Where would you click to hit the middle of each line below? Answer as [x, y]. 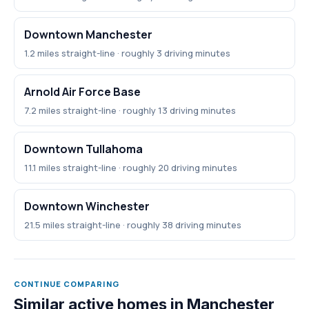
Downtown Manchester [88, 35]
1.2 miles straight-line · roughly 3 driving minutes [127, 53]
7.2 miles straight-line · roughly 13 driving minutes [130, 111]
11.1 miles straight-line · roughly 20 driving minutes [131, 168]
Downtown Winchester [87, 207]
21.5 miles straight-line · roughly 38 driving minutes [133, 225]
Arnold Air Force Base [82, 92]
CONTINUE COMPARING [67, 284]
